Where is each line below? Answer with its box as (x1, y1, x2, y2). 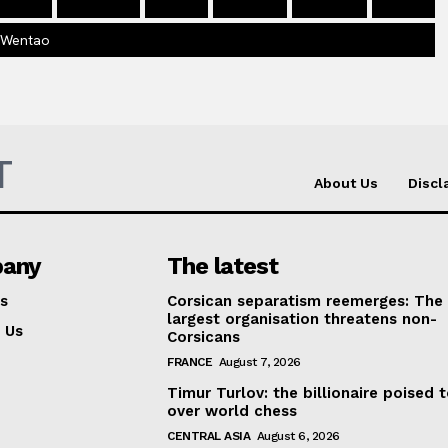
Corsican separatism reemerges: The (167, 292, 444, 311)
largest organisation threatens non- (167, 310, 438, 329)
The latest (167, 252, 279, 281)
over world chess (167, 402, 298, 421)
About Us (314, 175, 378, 192)
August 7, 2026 (218, 355, 301, 370)
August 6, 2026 (256, 429, 340, 444)
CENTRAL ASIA (167, 429, 251, 444)
